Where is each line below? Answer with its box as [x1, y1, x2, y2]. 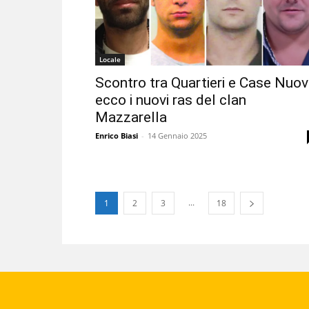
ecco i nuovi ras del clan [95, 91, 246, 108]
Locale [99, 54, 121, 64]
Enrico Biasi [95, 130, 138, 141]
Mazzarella [95, 108, 167, 126]
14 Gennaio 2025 [148, 130, 207, 141]
